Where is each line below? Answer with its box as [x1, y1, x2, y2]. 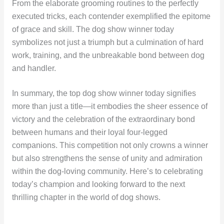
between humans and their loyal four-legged [11, 128, 167, 137]
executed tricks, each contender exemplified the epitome [11, 11, 210, 20]
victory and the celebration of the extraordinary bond [11, 115, 195, 124]
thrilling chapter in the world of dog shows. [11, 193, 160, 202]
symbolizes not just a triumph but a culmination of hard [11, 37, 203, 46]
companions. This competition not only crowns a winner [11, 141, 208, 150]
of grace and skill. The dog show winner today [11, 24, 174, 33]
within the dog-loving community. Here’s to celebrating [11, 167, 203, 176]
